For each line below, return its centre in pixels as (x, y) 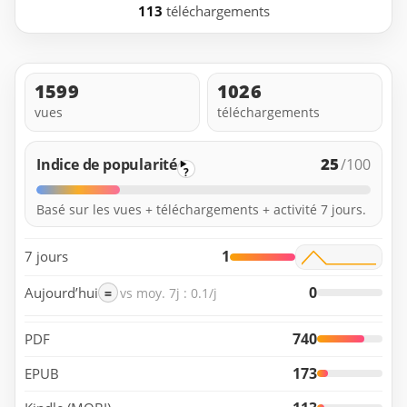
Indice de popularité (107, 164)
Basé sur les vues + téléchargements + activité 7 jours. (201, 209)
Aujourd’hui (61, 292)
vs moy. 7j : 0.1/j (169, 293)
